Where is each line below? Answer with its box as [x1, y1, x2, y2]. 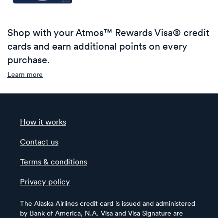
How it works [20, 118, 66, 127]
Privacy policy [20, 178, 70, 186]
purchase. [7, 55, 50, 66]
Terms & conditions [20, 158, 87, 166]
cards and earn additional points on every [7, 42, 187, 52]
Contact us [20, 138, 58, 146]
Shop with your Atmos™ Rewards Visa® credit [7, 28, 209, 38]
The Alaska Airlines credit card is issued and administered [20, 200, 195, 208]
